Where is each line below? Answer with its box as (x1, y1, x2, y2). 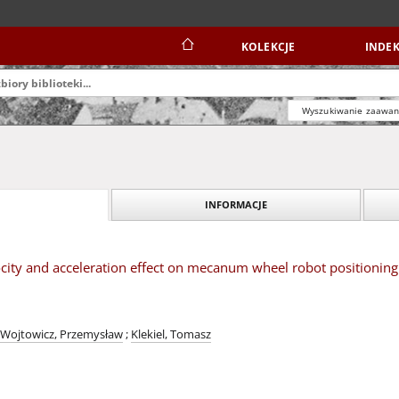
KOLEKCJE (240, 39, 296, 54)
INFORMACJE (205, 198, 267, 211)
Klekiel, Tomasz (131, 327, 211, 342)
